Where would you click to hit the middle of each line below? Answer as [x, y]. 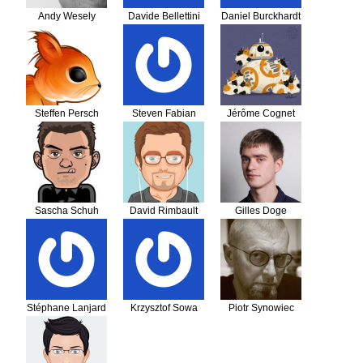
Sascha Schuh [66, 210]
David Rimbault [164, 210]
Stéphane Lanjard [66, 307]
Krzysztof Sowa [164, 307]
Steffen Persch [66, 113]
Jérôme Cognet [261, 113]
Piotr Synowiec [261, 307]
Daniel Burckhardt [261, 16]
